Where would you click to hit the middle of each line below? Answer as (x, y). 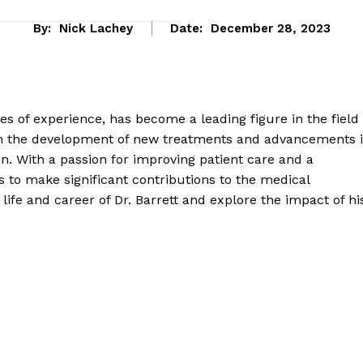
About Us (177, 345)
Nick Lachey (96, 29)
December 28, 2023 (270, 29)
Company (205, 307)
